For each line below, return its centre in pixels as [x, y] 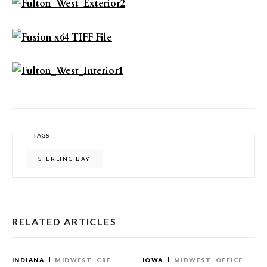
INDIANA [28, 260]
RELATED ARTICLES [64, 222]
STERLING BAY [65, 159]
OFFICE [229, 260]
